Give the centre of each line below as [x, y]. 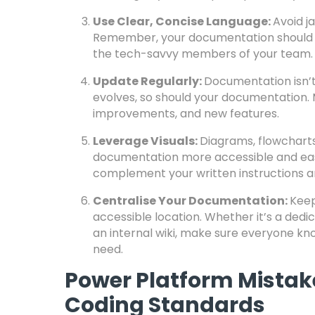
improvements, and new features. [186, 114]
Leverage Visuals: [146, 141]
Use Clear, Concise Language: [183, 21]
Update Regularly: [148, 81]
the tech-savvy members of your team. [203, 54]
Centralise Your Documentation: [191, 201]
